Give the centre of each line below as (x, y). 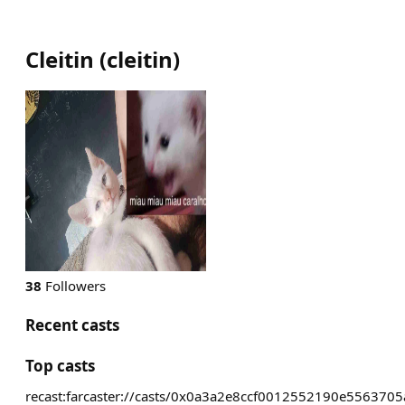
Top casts (60, 366)
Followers (74, 286)
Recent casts (72, 325)
